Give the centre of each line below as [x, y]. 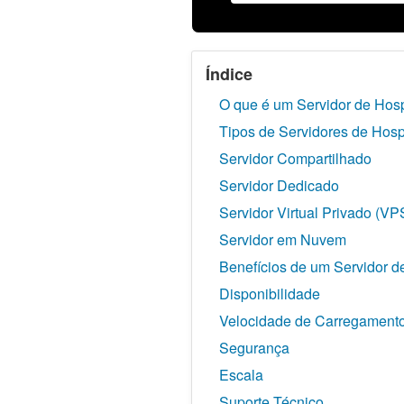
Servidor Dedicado [279, 185]
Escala [241, 374]
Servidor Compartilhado [295, 158]
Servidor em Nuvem [283, 239]
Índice [229, 73]
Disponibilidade [270, 293]
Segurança [254, 347]
